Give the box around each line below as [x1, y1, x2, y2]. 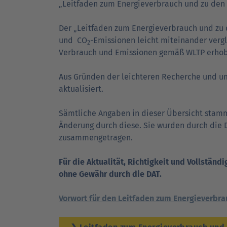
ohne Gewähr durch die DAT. [59, 169, 162, 179]
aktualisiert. [59, 84, 103, 94]
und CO [59, 35, 87, 45]
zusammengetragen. [59, 133, 133, 142]
